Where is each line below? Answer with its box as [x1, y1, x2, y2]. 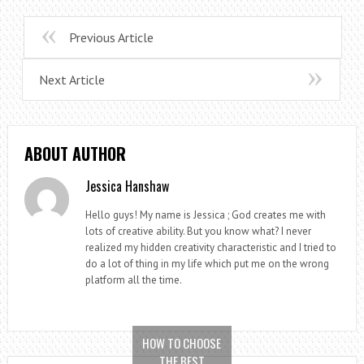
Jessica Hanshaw [85, 176, 170, 196]
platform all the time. [85, 273, 183, 287]
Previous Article [68, 29, 154, 45]
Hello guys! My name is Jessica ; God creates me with [85, 208, 327, 222]
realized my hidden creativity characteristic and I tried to [85, 240, 337, 254]
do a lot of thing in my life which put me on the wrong [85, 257, 330, 271]
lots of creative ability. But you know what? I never [85, 224, 312, 238]
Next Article [38, 71, 105, 88]
